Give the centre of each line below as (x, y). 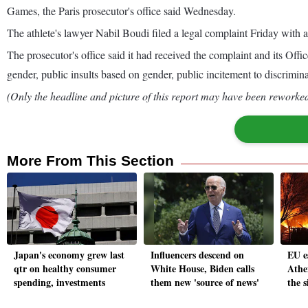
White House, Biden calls (202, 269)
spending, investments (59, 283)
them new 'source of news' (205, 283)
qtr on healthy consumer (65, 269)
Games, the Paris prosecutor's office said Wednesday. (121, 10)
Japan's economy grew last (69, 255)
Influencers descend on (197, 255)
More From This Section (90, 160)
